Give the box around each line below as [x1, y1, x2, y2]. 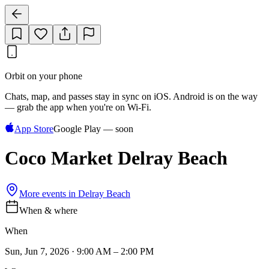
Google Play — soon [53, 124, 133, 134]
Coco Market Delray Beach [5, 147, 228, 169]
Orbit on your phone [5, 71, 82, 81]
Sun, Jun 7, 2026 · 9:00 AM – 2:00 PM [5, 246, 154, 256]
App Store [14, 124, 53, 134]
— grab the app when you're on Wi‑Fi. [5, 102, 151, 112]
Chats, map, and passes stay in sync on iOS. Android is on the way [5, 91, 258, 101]
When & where [19, 205, 77, 216]
